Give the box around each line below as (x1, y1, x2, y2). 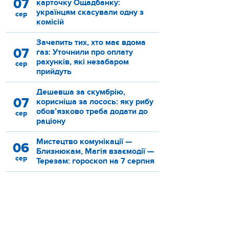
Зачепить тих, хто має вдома (36, 37, 146, 48)
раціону (36, 116, 65, 127)
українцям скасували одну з (36, 7, 144, 18)
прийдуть (36, 66, 72, 77)
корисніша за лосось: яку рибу (36, 97, 153, 107)
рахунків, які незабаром (36, 57, 129, 67)
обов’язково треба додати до (36, 106, 148, 117)
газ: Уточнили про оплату (36, 47, 133, 58)
